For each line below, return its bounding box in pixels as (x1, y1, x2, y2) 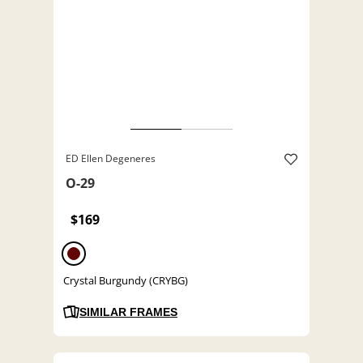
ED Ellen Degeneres (66, 152, 156, 166)
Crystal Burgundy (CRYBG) (63, 273, 188, 288)
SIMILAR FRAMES (79, 305, 177, 319)
